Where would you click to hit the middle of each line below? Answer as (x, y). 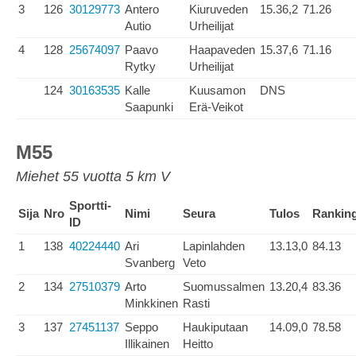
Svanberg (150, 263)
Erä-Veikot (216, 107)
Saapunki (149, 107)
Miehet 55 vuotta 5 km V (93, 176)
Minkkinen (151, 303)
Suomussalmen (224, 286)
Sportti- (90, 205)
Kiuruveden (219, 9)
